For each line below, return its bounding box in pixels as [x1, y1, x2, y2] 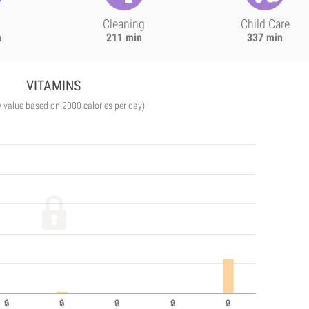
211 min [106, 31, 142, 44]
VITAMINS [26, 77, 81, 94]
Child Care [240, 17, 290, 31]
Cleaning [103, 17, 146, 31]
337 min [247, 31, 283, 44]
